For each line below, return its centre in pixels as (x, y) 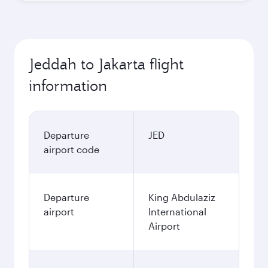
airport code (71, 149)
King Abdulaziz (182, 197)
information (68, 86)
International (177, 211)
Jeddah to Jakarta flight (106, 64)
